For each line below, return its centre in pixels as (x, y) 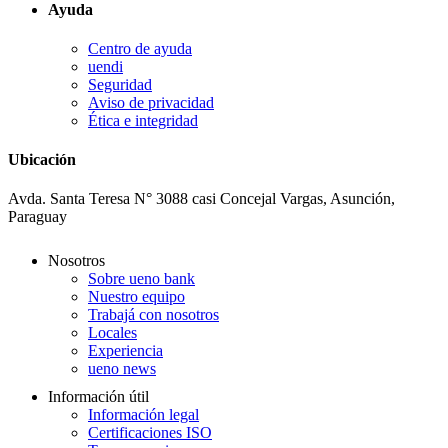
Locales (112, 333)
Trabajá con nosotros (153, 315)
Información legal (143, 415)
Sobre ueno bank (141, 279)
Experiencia (125, 351)
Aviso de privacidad (151, 102)
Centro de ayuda (140, 48)
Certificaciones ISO (150, 433)
